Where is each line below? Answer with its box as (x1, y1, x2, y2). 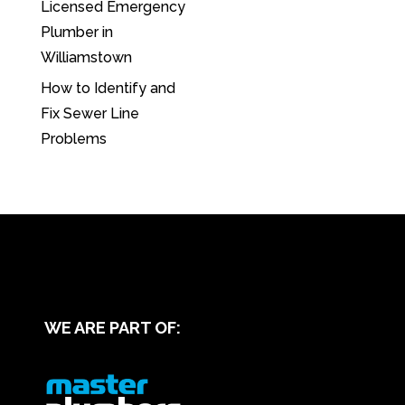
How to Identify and (40, 79, 175, 97)
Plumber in (40, 24, 113, 42)
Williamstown (40, 49, 132, 67)
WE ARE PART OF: (43, 318, 181, 337)
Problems (40, 129, 107, 147)
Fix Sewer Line (40, 104, 139, 122)
